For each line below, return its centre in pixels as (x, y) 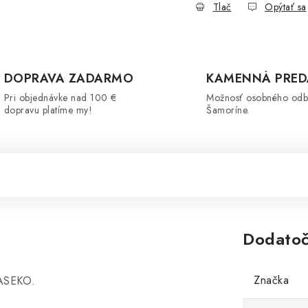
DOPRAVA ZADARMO (68, 78)
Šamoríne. (228, 110)
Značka (271, 280)
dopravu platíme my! (48, 110)
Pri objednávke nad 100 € (60, 98)
